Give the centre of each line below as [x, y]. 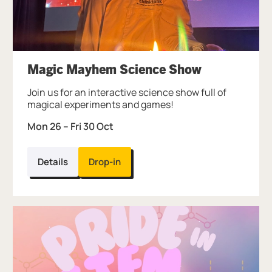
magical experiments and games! [101, 105]
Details [53, 162]
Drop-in [105, 162]
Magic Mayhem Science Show [115, 69]
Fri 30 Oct [92, 127]
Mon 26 [45, 127]
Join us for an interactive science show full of [127, 93]
